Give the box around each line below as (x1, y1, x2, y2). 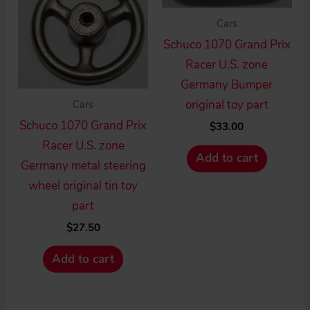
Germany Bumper (181, 76, 273, 93)
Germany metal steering (20, 157, 146, 174)
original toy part (185, 96, 268, 113)
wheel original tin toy (28, 177, 138, 194)
